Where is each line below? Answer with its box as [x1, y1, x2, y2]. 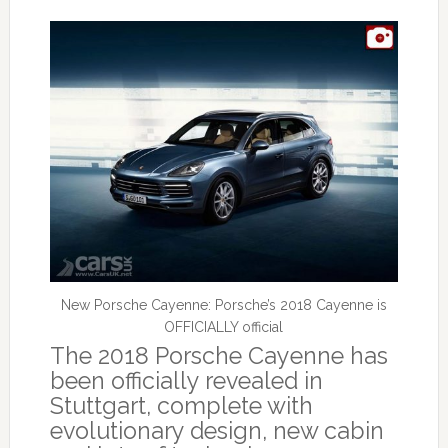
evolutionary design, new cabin [49, 417, 384, 445]
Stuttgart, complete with [49, 392, 313, 420]
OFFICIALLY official [164, 319, 284, 336]
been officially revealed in [49, 367, 323, 395]
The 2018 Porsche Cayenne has [49, 342, 388, 370]
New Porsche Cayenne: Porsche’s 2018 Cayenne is [60, 297, 387, 314]
